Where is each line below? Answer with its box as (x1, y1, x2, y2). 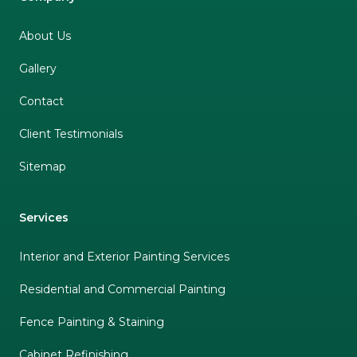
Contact (19, 93, 64, 108)
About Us (19, 28, 71, 43)
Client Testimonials (19, 126, 123, 141)
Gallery (19, 61, 57, 76)
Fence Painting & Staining (19, 314, 164, 329)
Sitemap (19, 159, 66, 174)
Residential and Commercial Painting (19, 281, 226, 296)
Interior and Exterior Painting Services (19, 249, 229, 264)
